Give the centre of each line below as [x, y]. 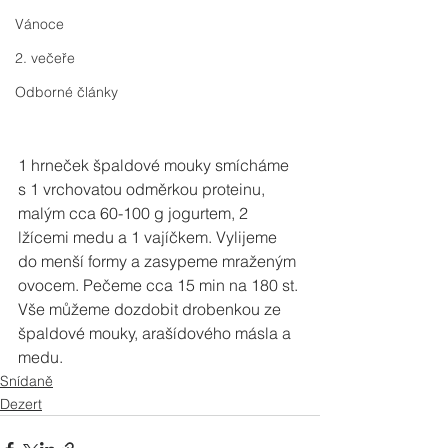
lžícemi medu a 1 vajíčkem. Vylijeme [149, 237]
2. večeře [45, 58]
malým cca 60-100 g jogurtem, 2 [135, 213]
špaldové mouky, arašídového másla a [156, 333]
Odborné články [66, 92]
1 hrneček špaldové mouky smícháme [155, 165]
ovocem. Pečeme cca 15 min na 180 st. [160, 285]
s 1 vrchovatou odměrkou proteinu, [143, 189]
